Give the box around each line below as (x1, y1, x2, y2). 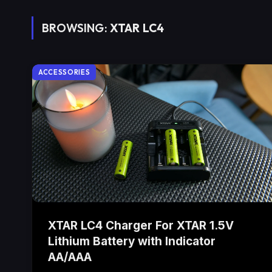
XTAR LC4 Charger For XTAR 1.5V (48, 219, 234, 233)
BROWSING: (42, 21, 110, 35)
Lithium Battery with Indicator (48, 234, 216, 249)
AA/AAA (48, 250, 92, 265)
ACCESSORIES (38, 68, 90, 76)
